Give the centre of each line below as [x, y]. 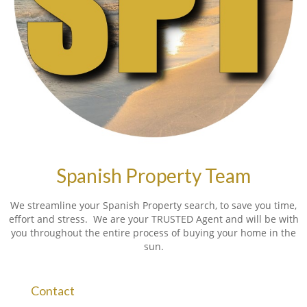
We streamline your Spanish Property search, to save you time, [153, 205]
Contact [52, 290]
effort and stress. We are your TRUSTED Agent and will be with [153, 219]
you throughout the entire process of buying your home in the [153, 232]
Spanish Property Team [153, 175]
